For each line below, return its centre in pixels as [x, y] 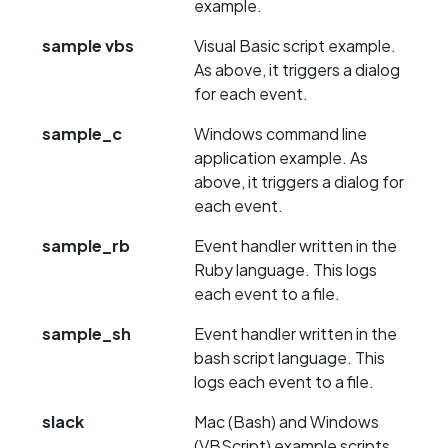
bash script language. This [289, 358]
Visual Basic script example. [295, 46]
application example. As [281, 158]
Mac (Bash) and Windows [286, 422]
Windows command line [280, 134]
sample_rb [86, 246]
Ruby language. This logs [285, 270]
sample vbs [88, 46]
